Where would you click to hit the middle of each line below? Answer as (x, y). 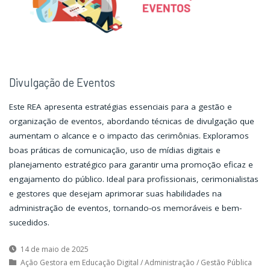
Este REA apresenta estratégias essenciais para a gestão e (120, 106)
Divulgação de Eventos (62, 83)
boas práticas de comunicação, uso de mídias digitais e (115, 150)
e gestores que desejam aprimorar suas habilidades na (115, 193)
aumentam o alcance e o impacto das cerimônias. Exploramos (129, 135)
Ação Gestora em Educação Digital (79, 262)
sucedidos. (29, 222)
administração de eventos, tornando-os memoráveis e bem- (125, 208)
